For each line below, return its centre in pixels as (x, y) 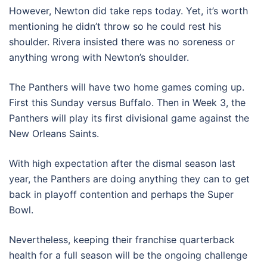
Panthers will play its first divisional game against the (129, 118)
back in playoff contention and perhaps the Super (121, 194)
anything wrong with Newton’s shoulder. (100, 57)
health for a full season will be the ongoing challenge (128, 255)
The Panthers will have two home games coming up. (127, 87)
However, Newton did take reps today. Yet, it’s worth (128, 10)
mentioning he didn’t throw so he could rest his (115, 26)
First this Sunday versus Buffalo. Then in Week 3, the (127, 102)
